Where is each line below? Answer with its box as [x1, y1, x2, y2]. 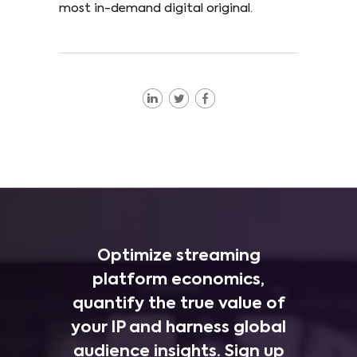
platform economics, [92, 272, 265, 288]
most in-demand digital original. [59, 2, 253, 14]
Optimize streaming [96, 248, 261, 265]
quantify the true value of [72, 296, 285, 312]
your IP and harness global [71, 320, 286, 336]
